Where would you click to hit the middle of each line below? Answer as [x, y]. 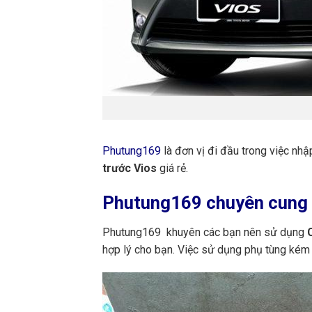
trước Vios [131, 169]
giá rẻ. [174, 169]
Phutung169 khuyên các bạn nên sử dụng [203, 232]
